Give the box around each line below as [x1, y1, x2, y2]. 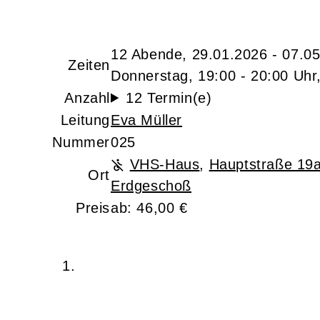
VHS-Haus [129, 156, 200, 172]
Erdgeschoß [111, 177, 191, 194]
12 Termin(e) [126, 89, 212, 106]
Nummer [52, 134, 110, 150]
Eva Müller [111, 111, 182, 128]
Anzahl [64, 89, 110, 106]
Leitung [60, 111, 110, 128]
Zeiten [68, 56, 110, 73]
